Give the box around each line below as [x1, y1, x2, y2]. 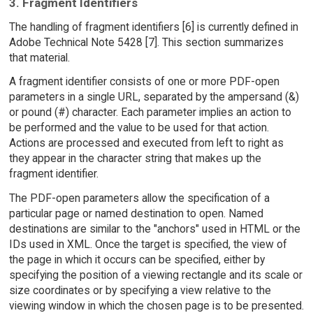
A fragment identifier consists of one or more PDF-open [8, 75, 279, 89]
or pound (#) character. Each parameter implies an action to [8, 105, 291, 119]
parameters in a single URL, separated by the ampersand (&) [8, 90, 299, 104]
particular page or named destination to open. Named [8, 207, 263, 221]
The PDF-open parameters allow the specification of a [8, 191, 270, 205]
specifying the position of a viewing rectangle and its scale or [8, 268, 303, 282]
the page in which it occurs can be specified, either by [8, 253, 265, 267]
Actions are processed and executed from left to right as [8, 136, 284, 150]
